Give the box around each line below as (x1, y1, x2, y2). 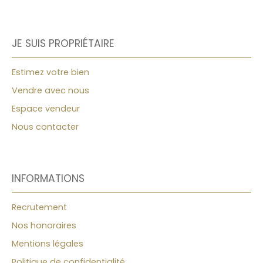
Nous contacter (12, 120, 79, 133)
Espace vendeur (12, 102, 80, 114)
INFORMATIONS (12, 171, 85, 186)
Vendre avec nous (12, 84, 89, 96)
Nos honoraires (12, 219, 76, 231)
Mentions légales (12, 237, 83, 249)
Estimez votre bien (12, 66, 89, 78)
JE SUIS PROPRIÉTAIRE (12, 36, 114, 50)
